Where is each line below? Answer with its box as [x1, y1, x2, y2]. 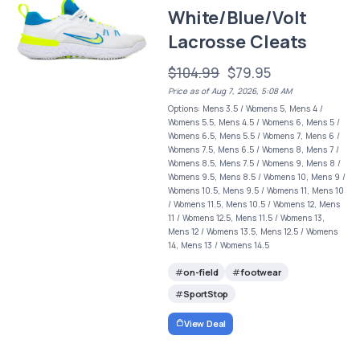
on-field [182, 266, 219, 279]
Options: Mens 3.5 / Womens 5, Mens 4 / [168, 103, 324, 115]
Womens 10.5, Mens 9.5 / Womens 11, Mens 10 [168, 185, 345, 197]
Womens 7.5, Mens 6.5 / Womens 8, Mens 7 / [168, 144, 340, 156]
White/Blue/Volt [168, 6, 308, 31]
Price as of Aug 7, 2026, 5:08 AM [168, 85, 292, 97]
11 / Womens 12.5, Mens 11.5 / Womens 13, [168, 212, 325, 224]
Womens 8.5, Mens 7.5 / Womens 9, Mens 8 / [168, 157, 342, 170]
